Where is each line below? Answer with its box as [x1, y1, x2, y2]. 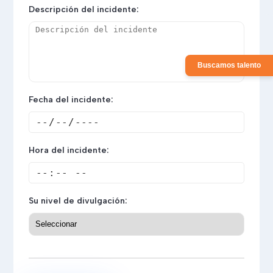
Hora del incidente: [29, 145, 110, 156]
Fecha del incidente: [29, 94, 114, 105]
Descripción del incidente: [29, 4, 140, 15]
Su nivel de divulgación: [29, 195, 128, 206]
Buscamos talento [197, 60, 261, 69]
